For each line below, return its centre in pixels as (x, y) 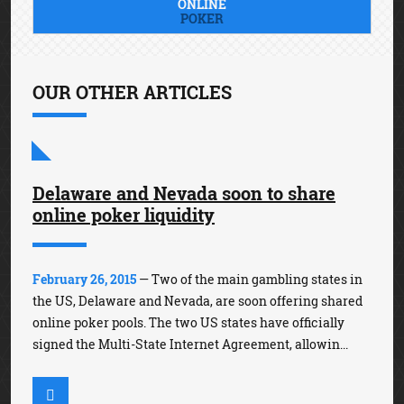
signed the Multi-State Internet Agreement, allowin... (190, 344)
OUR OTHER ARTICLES (132, 92)
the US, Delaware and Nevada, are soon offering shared (197, 301)
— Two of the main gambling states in (249, 280)
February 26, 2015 (84, 280)
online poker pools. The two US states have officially (188, 323)
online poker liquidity (124, 215)
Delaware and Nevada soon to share (184, 193)
